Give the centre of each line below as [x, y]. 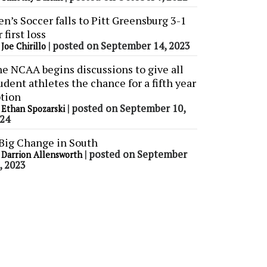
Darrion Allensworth [42, 155]
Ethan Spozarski [33, 109]
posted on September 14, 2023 [121, 46]
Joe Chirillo [24, 46]
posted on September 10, [128, 109]
